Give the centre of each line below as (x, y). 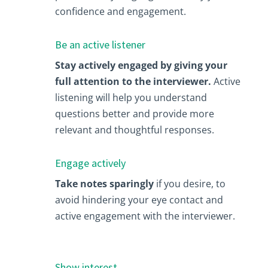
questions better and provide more (134, 113)
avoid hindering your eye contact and (139, 200)
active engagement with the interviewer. (145, 216)
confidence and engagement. (120, 11)
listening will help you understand (131, 97)
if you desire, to (189, 183)
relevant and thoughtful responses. (134, 130)
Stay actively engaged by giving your (141, 65)
